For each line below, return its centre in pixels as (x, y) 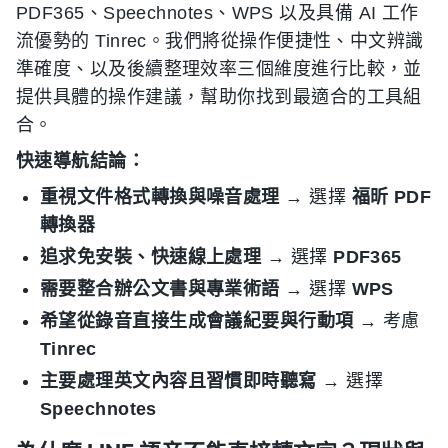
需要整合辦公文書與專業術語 (160, 289)
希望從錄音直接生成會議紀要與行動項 (197, 321)
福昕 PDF (391, 197)
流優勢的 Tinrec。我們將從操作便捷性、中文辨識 (220, 41)
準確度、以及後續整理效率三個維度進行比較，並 (219, 69)
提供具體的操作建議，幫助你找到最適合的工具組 (219, 97)
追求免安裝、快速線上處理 (151, 257)
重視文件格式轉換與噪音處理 (160, 197)
